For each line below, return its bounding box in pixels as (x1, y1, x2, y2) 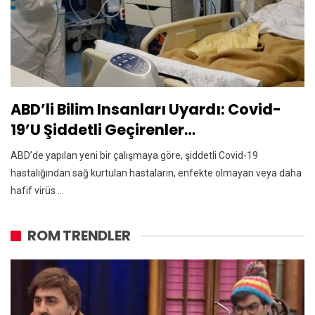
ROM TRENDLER (27, 226, 131, 246)
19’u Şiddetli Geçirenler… (11, 120, 195, 141)
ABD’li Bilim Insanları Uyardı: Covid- (11, 99, 281, 120)
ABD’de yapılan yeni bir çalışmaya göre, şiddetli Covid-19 (11, 150, 258, 162)
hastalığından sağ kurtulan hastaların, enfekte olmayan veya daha (11, 167, 302, 179)
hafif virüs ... (11, 185, 64, 197)
